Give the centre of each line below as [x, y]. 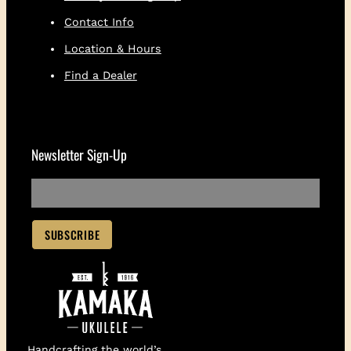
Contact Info [99, 22]
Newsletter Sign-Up [79, 155]
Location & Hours [112, 48]
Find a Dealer [100, 75]
